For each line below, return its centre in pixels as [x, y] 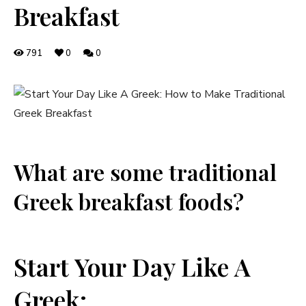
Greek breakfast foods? [129, 201]
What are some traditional [145, 171]
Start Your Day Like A [132, 266]
